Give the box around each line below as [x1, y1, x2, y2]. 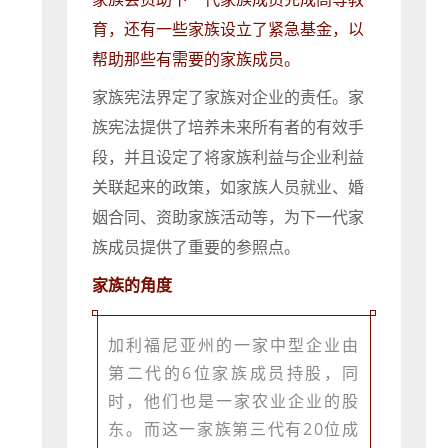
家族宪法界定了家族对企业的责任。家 [92, 86, 365, 109]
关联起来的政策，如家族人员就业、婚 [92, 176, 365, 199]
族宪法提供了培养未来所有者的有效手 [92, 116, 365, 139]
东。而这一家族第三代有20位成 [108, 418, 360, 441]
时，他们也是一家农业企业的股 [108, 390, 360, 413]
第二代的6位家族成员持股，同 [108, 362, 360, 385]
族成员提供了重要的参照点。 [92, 236, 301, 259]
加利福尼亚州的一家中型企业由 [108, 334, 360, 357]
